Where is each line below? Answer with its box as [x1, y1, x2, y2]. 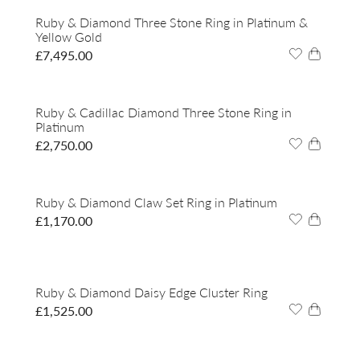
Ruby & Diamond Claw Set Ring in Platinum [35, 194, 277, 211]
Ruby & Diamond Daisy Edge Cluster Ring [35, 284, 268, 301]
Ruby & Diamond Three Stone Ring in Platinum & [35, 14, 308, 31]
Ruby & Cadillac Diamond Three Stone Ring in [35, 104, 292, 121]
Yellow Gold [35, 29, 102, 45]
